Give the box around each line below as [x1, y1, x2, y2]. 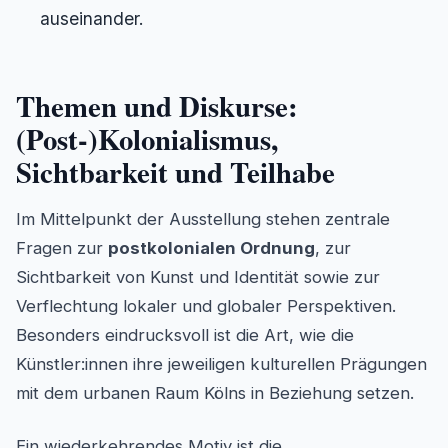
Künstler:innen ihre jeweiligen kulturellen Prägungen [16, 354, 427, 375]
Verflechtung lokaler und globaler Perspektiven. [16, 296, 396, 317]
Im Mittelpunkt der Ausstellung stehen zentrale [16, 209, 390, 230]
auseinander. [40, 8, 144, 30]
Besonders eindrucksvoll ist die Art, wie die [16, 325, 354, 346]
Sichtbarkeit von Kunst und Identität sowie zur [16, 267, 380, 288]
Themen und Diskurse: [16, 85, 298, 128]
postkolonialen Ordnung [108, 238, 315, 259]
